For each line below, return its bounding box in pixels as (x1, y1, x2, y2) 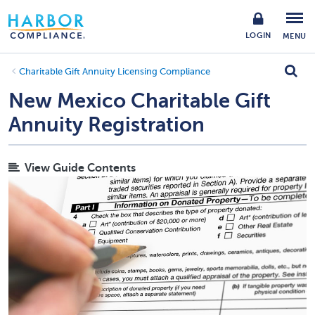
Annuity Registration (8, 113, 205, 136)
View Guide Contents (25, 162, 136, 174)
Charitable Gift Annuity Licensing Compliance (19, 67, 210, 77)
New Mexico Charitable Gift (8, 89, 271, 112)
